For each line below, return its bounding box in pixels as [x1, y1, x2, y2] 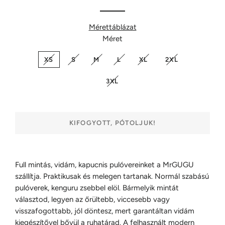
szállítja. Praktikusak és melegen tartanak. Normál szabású [15, 172, 209, 181]
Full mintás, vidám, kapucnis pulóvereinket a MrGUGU [15, 160, 194, 169]
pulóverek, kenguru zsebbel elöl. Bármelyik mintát [15, 183, 179, 192]
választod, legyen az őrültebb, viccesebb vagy [15, 195, 170, 204]
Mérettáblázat [88, 23, 137, 32]
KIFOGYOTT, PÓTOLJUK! [69, 119, 156, 127]
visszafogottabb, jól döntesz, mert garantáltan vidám [15, 206, 194, 215]
